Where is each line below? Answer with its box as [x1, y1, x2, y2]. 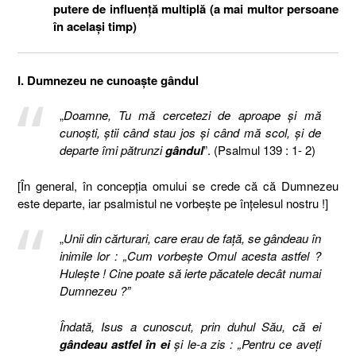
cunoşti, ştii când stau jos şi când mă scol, [59, 124, 295, 141]
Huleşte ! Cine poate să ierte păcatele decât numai [59, 265, 321, 281]
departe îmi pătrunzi [59, 141, 165, 158]
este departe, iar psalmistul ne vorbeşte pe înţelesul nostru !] [17, 194, 328, 211]
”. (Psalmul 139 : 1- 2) [203, 141, 315, 158]
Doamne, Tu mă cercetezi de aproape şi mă [63, 106, 321, 123]
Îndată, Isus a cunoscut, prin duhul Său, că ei [59, 317, 321, 335]
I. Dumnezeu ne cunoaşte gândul [17, 71, 199, 89]
